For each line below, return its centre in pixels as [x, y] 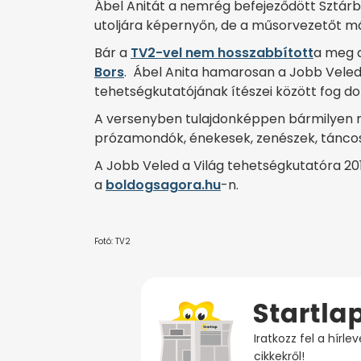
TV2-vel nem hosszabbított [222, 53]
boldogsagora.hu [163, 185]
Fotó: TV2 [112, 241]
